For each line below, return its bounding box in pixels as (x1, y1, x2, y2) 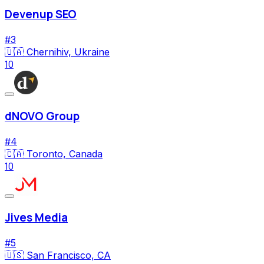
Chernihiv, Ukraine (27, 46, 110, 58)
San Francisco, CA (27, 249, 111, 261)
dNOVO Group (5, 108, 80, 124)
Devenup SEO (5, 6, 77, 22)
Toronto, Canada (27, 147, 103, 160)
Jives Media (5, 210, 68, 226)
